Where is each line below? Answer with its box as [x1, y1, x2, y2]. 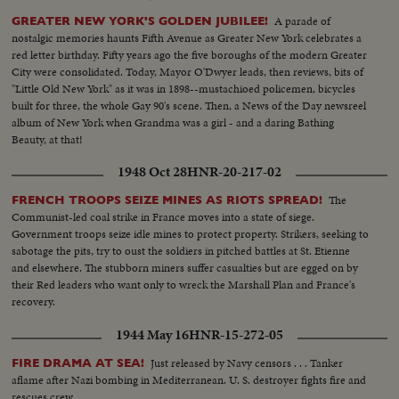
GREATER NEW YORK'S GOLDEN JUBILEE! [12, 14, 269, 28]
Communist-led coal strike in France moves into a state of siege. [12, 208, 315, 226]
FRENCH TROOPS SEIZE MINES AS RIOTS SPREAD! [12, 193, 323, 208]
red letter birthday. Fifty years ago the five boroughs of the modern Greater [12, 46, 368, 64]
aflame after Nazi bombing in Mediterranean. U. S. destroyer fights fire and [12, 371, 367, 389]
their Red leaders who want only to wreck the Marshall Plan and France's [12, 276, 356, 294]
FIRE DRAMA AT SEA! [12, 356, 145, 370]
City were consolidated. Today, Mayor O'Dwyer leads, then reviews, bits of [12, 63, 364, 81]
